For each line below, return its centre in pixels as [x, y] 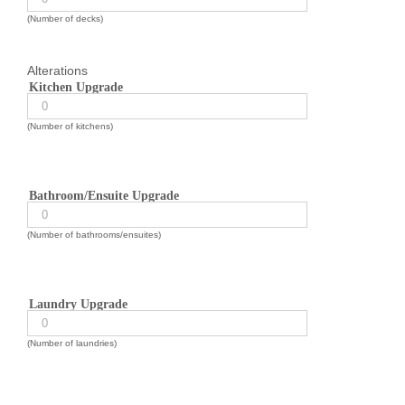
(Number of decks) [65, 19]
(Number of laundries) [72, 343]
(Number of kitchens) [70, 126]
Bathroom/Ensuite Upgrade [104, 195]
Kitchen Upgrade [76, 87]
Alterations [57, 71]
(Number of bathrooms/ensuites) [94, 235]
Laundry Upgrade [78, 304]
